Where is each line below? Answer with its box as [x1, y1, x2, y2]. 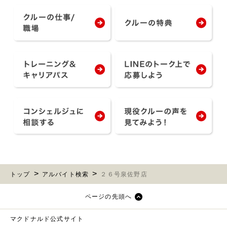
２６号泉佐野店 [100, 171, 147, 178]
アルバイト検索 [42, 171, 89, 178]
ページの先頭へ [85, 193, 132, 200]
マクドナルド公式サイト [10, 215, 84, 222]
